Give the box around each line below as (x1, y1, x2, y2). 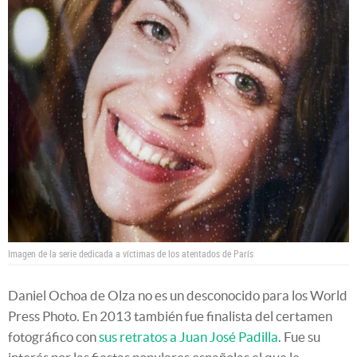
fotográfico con (8, 328, 99, 344)
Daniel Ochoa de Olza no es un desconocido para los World (8, 287, 347, 303)
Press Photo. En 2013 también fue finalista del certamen (8, 308, 332, 324)
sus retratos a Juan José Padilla (99, 328, 278, 344)
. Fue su (278, 328, 320, 344)
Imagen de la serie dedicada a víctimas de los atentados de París (8, 246, 253, 260)
